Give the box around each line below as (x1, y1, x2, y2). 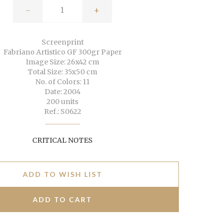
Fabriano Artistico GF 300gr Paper (3, 48, 122, 57)
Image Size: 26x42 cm (26, 57, 99, 67)
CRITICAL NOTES (32, 136, 93, 145)
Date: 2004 (44, 87, 81, 97)
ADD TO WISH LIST (22, 170, 103, 179)
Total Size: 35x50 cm (28, 67, 97, 77)
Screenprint (41, 38, 84, 47)
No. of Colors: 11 (35, 77, 90, 87)
